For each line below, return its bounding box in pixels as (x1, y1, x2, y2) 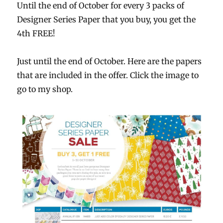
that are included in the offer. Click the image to (17, 70, 199, 81)
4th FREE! (17, 28, 56, 39)
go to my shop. (17, 84, 73, 95)
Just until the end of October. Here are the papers (17, 56, 202, 67)
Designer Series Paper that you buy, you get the (17, 14, 196, 25)
